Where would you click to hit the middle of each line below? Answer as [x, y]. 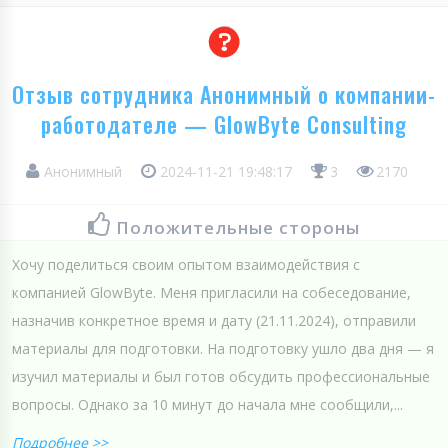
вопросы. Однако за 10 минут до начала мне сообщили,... [207, 404]
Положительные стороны [238, 227]
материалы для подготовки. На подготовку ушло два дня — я [223, 348]
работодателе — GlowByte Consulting [224, 123]
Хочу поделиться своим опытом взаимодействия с [186, 264]
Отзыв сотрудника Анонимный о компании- [224, 93]
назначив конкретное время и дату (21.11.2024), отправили [214, 320]
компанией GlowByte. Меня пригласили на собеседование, [211, 292]
